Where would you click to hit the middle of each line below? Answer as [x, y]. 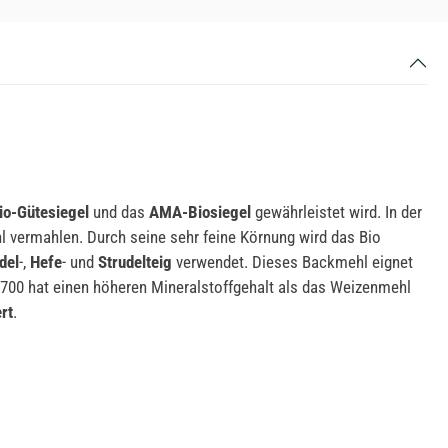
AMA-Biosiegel [200, 211]
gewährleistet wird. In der [336, 211]
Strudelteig [135, 261]
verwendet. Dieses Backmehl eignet [292, 261]
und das [119, 211]
